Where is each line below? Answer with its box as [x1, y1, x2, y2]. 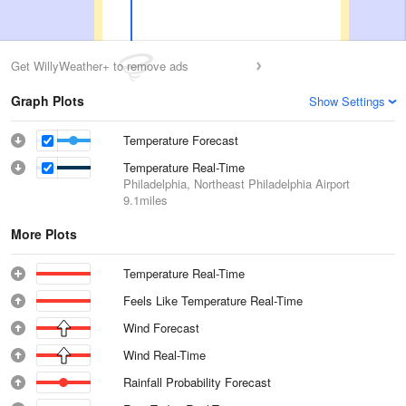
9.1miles [123, 191, 168, 208]
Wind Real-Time [123, 346, 207, 363]
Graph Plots [11, 92, 84, 110]
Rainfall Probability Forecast [123, 373, 271, 391]
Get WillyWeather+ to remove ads [11, 57, 188, 74]
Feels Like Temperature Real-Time [123, 292, 304, 309]
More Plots [11, 225, 77, 243]
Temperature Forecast [123, 131, 238, 149]
